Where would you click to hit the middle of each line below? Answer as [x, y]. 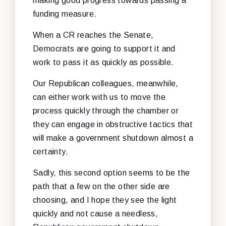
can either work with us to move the [99, 97]
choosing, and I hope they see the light [105, 200]
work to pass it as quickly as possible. [103, 62]
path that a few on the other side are [101, 186]
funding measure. [65, 14]
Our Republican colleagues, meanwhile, [106, 83]
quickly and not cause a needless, [96, 213]
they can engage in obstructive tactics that [113, 124]
